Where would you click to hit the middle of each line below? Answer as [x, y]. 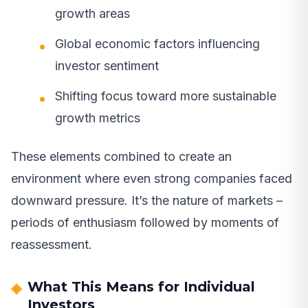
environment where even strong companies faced [152, 178]
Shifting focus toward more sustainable [166, 96]
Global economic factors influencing [157, 43]
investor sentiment [107, 65]
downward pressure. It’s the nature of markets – [147, 200]
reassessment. [52, 244]
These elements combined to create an [121, 156]
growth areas [92, 13]
